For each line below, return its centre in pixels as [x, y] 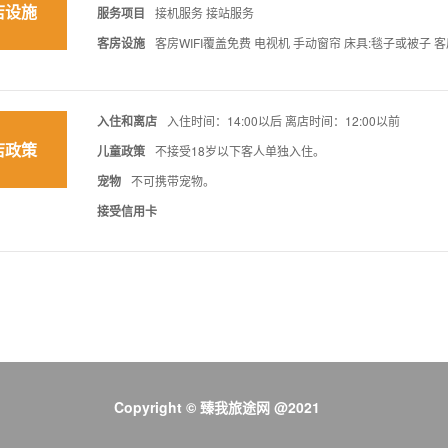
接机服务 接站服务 [204, 13]
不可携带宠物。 [172, 181]
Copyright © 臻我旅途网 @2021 [216, 407]
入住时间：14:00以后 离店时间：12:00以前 [283, 121]
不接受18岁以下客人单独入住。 [239, 151]
